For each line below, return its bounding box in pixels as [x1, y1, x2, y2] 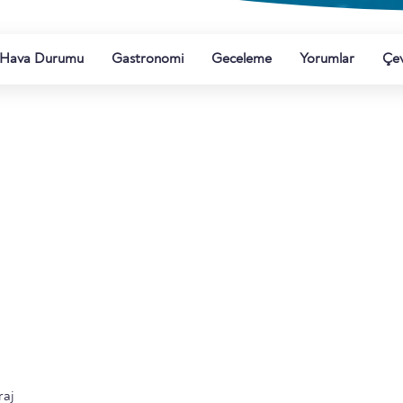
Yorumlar [300, 52, 354, 67]
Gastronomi [112, 52, 184, 67]
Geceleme [211, 52, 272, 67]
